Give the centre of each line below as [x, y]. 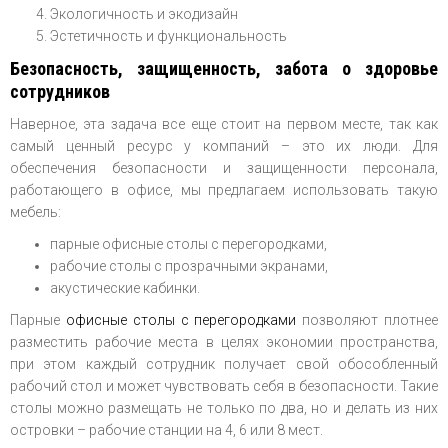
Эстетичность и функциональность [168, 36]
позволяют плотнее [367, 320]
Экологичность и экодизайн [144, 14]
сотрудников [60, 91]
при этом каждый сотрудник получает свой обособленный [224, 364]
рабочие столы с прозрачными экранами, [189, 266]
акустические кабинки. [125, 288]
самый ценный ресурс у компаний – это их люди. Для [224, 146]
